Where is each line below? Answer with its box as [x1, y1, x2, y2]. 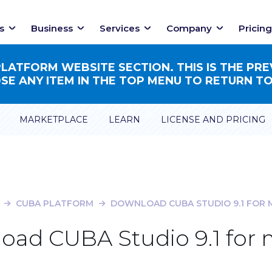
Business [31, 22, 73, 34]
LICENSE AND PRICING [161, 114, 265, 125]
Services [100, 22, 140, 34]
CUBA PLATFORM [16, 198, 93, 209]
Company [166, 22, 212, 34]
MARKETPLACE [19, 114, 88, 125]
